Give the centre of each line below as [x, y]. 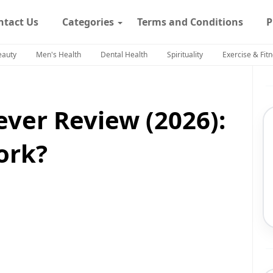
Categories [88, 22]
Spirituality [185, 55]
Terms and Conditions [190, 22]
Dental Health [124, 55]
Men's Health [58, 55]
